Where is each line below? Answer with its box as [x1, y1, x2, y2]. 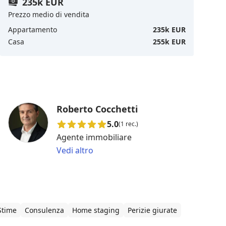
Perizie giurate [128, 205, 177, 215]
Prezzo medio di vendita [8, 9, 89, 19]
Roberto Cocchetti [56, 102, 138, 115]
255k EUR [153, 36, 186, 46]
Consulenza [25, 205, 64, 215]
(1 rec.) [119, 119, 138, 128]
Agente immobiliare [56, 131, 132, 143]
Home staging [72, 205, 120, 215]
